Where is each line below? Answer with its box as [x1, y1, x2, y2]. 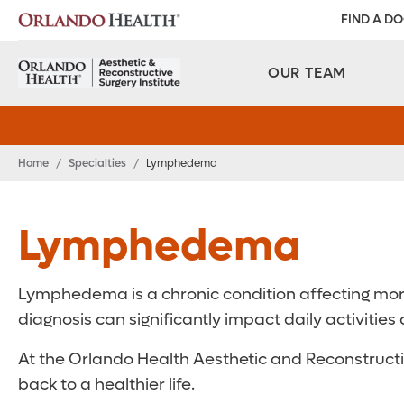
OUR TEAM [267, 63, 347, 82]
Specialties [69, 156, 126, 170]
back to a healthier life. [18, 374, 195, 395]
